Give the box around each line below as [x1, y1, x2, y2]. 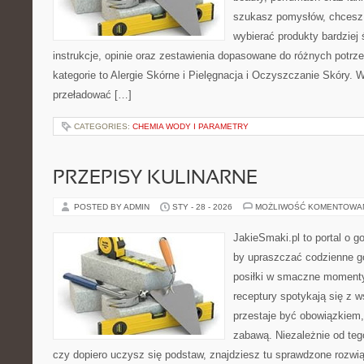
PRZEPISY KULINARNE [53, 170, 258, 188]
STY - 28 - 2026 [172, 202, 232, 211]
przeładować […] [53, 89, 132, 101]
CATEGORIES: [74, 122, 132, 131]
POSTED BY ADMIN [74, 202, 152, 211]
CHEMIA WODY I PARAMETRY [132, 122, 249, 131]
